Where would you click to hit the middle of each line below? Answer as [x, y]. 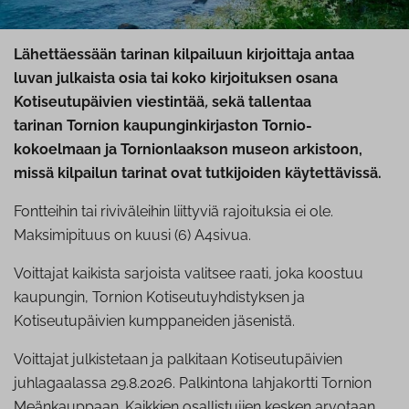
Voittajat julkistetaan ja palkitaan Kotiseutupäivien [178, 360]
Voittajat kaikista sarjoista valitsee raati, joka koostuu [189, 274]
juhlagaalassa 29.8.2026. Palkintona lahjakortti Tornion [193, 383]
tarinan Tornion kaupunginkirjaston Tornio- [163, 126]
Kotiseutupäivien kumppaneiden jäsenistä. [154, 321]
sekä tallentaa [260, 102]
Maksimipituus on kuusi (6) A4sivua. [132, 236]
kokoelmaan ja [65, 150]
